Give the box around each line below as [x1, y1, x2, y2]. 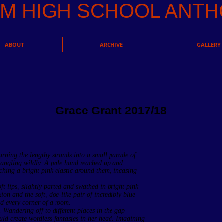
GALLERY [196, 41, 221, 48]
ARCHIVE [100, 41, 123, 48]
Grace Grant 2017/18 [55, 104, 166, 117]
